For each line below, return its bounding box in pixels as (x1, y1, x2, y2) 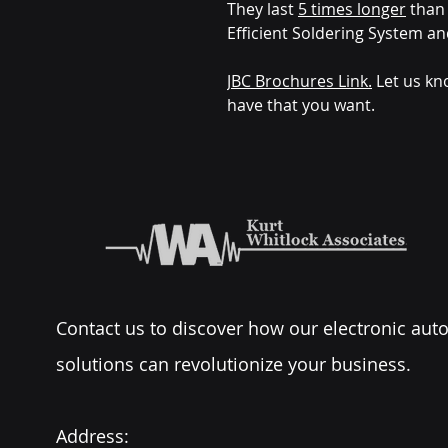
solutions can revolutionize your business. (56, 352, 411, 376)
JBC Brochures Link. (227, 70, 372, 92)
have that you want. (227, 94, 375, 116)
